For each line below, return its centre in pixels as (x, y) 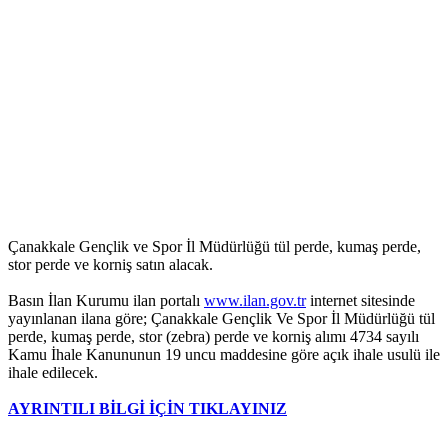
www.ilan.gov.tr (255, 301)
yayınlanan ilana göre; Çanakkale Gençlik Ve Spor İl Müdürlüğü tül (221, 319)
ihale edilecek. (53, 373)
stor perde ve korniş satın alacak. (110, 265)
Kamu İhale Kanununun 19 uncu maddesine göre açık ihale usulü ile (224, 355)
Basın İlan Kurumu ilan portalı (106, 301)
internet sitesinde (360, 301)
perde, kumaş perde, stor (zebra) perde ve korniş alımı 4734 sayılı (213, 337)
